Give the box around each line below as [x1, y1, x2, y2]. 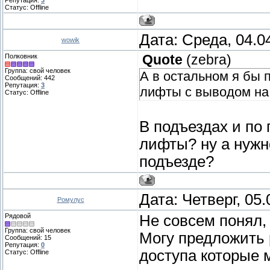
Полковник [5, 52, 37, 60]
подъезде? [139, 153, 214, 171]
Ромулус [57, 196, 84, 204]
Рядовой [5, 212, 31, 220]
